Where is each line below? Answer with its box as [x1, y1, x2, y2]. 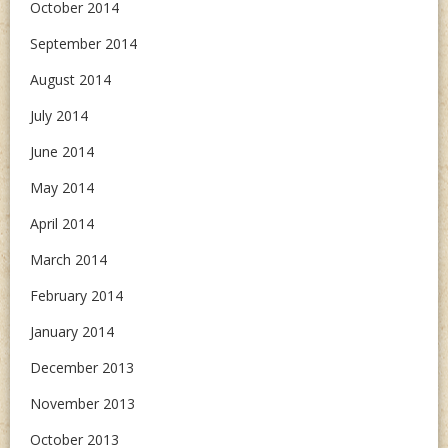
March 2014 [30, 250, 107, 269]
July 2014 [30, 106, 88, 125]
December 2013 [30, 358, 134, 377]
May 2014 [30, 178, 94, 197]
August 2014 [30, 70, 111, 89]
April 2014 [30, 214, 94, 233]
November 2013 [30, 394, 135, 413]
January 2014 [30, 322, 114, 341]
